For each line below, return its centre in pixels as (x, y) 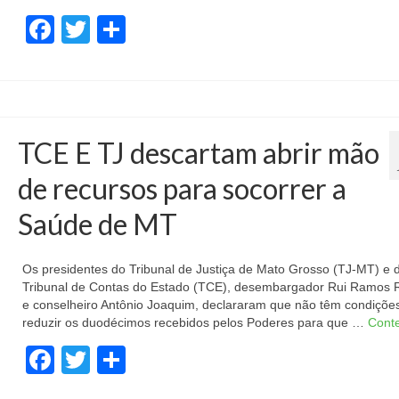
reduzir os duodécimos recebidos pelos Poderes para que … (195, 322)
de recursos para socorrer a (182, 188)
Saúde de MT (97, 224)
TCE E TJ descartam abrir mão (198, 153)
